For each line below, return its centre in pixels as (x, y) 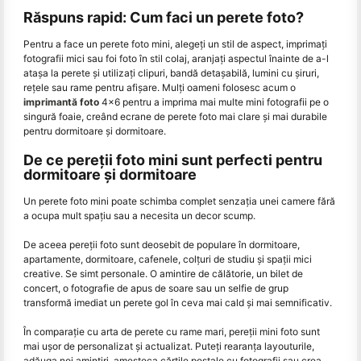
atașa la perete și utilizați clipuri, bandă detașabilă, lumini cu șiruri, (171, 73)
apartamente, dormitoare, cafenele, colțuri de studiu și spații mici (168, 259)
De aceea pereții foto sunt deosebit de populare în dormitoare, (162, 244)
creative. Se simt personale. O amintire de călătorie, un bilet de (163, 273)
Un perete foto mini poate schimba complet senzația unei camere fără (179, 201)
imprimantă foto (61, 102)
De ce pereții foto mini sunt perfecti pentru (173, 160)
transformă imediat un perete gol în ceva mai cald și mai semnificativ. (178, 302)
